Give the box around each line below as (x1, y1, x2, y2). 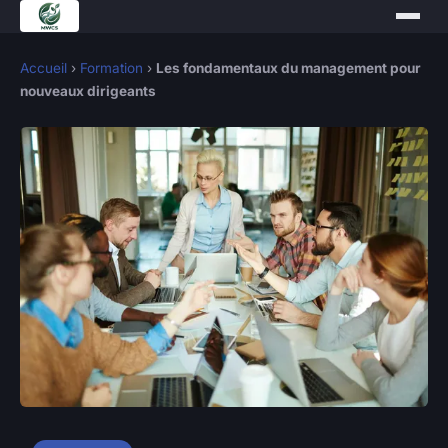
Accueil (20, 60, 67, 76)
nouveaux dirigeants (20, 83, 156, 99)
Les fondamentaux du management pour (156, 60, 421, 76)
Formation (80, 60, 143, 76)
